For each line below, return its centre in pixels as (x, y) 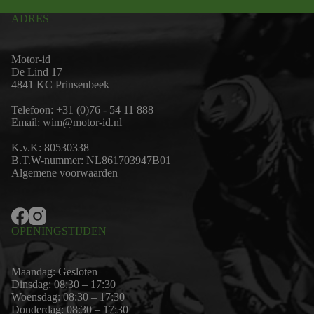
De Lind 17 (37, 72)
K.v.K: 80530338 (50, 148)
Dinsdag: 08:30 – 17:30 (63, 285)
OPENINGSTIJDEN (59, 231)
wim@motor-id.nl (82, 123)
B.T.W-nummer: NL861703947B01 (91, 161)
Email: (27, 123)
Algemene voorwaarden (64, 173)
